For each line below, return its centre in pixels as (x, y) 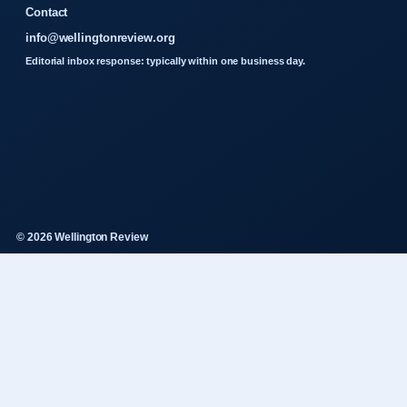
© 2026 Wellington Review (82, 238)
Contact (47, 13)
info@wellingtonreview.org (100, 38)
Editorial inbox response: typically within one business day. (165, 61)
